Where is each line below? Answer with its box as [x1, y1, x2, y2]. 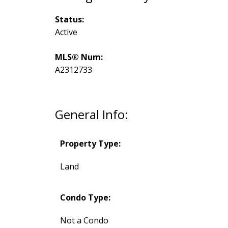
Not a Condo [60, 214, 108, 226]
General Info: [54, 105, 128, 123]
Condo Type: [60, 191, 110, 203]
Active [54, 26, 77, 38]
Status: [54, 13, 84, 25]
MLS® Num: [54, 51, 103, 63]
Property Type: [60, 137, 121, 149]
